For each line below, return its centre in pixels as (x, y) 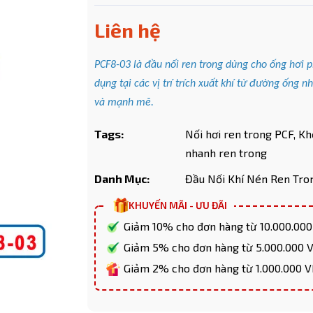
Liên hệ (128, 30)
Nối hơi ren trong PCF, (241, 134)
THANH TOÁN (154, 169)
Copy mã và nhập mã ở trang (69, 169)
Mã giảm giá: (44, 73)
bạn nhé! (199, 169)
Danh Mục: (122, 179)
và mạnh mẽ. (124, 103)
